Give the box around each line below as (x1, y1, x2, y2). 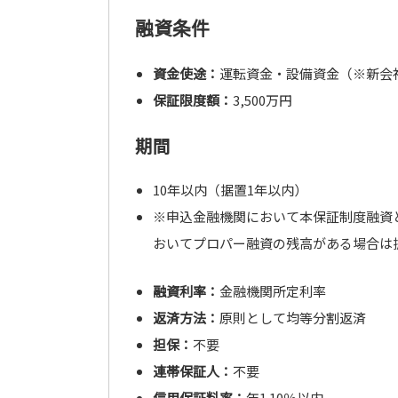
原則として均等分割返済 (219, 308, 366, 327)
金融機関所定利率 (219, 282, 326, 300)
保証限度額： (152, 91, 233, 109)
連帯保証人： (152, 362, 233, 380)
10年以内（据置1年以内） (152, 180, 307, 199)
